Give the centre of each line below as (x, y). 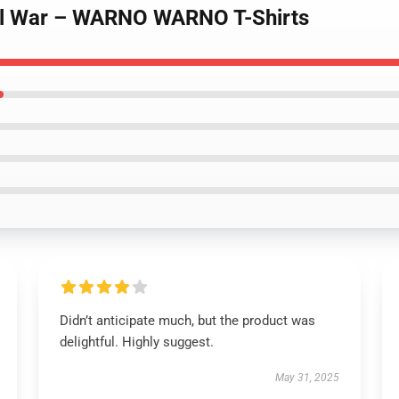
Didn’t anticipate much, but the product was (187, 321)
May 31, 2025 (308, 378)
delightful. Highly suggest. (136, 342)
